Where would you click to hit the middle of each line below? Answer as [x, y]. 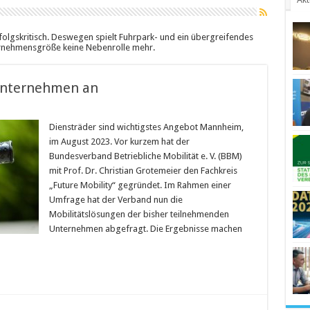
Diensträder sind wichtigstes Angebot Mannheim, [146, 127]
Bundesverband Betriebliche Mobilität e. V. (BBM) [145, 156]
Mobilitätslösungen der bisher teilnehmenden [139, 215]
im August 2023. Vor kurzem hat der [119, 142]
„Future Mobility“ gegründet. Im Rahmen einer [140, 185]
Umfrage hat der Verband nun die [116, 200]
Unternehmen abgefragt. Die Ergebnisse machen [145, 229]
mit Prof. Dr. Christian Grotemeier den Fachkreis [143, 171]
